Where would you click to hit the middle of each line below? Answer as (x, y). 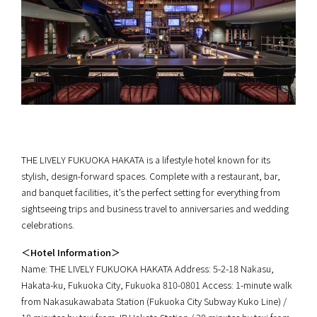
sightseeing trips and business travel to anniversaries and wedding (155, 209)
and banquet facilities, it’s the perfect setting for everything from (151, 192)
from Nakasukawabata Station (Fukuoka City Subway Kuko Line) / (154, 301)
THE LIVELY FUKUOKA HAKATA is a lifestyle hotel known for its (146, 160)
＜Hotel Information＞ (71, 253)
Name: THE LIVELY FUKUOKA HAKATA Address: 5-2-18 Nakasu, (148, 269)
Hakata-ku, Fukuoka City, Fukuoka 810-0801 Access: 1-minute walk (157, 285)
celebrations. (48, 225)
